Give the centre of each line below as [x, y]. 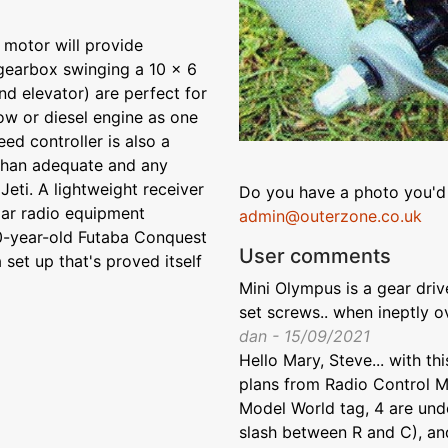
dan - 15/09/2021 [304, 335]
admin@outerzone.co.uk [330, 215]
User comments [315, 255]
